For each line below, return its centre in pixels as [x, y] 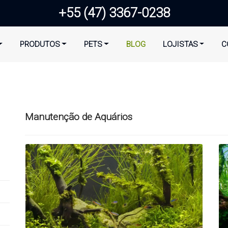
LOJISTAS [180, 44]
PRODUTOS [40, 44]
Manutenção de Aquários [79, 117]
